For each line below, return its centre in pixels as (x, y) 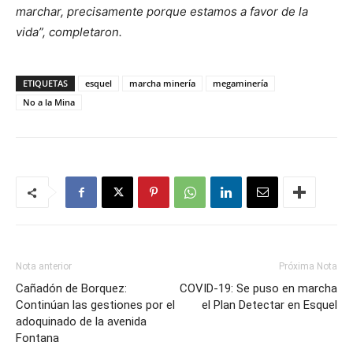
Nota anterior (44, 266)
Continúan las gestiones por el (95, 305)
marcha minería (162, 83)
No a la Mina (49, 102)
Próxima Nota (308, 266)
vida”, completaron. (69, 32)
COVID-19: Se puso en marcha (258, 288)
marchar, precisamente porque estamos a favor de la (162, 11)
